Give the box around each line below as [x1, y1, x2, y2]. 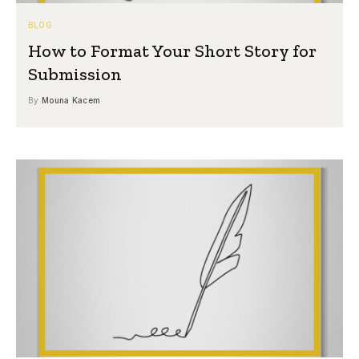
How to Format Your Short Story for [28, 39, 317, 62]
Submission [28, 63, 122, 85]
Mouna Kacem [41, 95, 101, 105]
